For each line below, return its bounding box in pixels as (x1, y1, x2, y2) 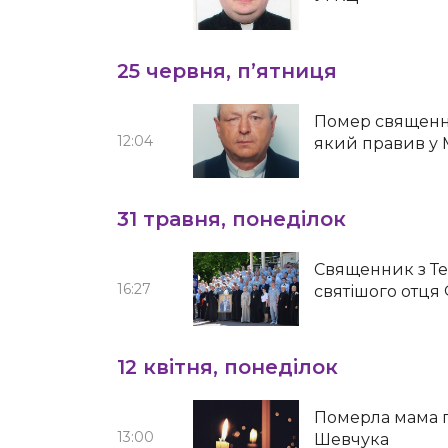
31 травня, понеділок (117, 207, 346, 231)
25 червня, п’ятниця (117, 59, 337, 83)
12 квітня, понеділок (117, 355, 338, 379)
